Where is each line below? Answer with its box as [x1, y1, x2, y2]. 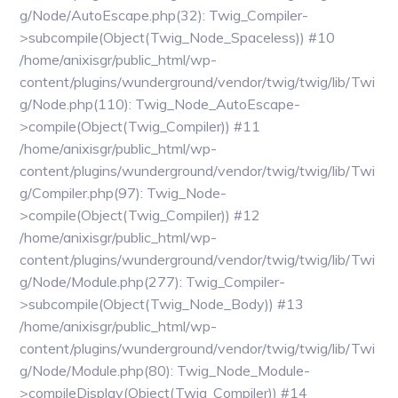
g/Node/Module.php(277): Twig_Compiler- [20, 273, 286, 291]
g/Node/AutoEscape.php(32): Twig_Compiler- [20, 6, 309, 24]
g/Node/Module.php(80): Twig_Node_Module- [20, 362, 311, 379]
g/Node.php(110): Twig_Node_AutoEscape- [20, 95, 301, 113]
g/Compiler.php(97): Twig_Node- [20, 184, 227, 202]
